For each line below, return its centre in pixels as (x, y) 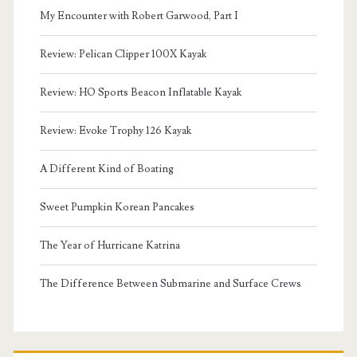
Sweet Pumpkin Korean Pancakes (117, 207)
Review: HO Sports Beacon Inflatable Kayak (140, 92)
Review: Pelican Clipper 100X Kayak (123, 54)
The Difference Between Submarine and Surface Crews (170, 283)
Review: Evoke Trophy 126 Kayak (115, 130)
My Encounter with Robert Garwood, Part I (139, 16)
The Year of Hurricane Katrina (110, 245)
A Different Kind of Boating (106, 169)
